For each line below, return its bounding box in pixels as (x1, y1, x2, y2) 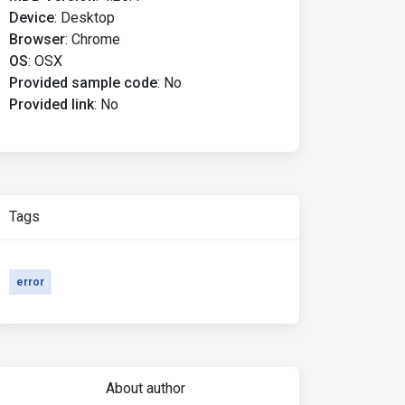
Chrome (71, 31, 120, 48)
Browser (9, 31, 65, 48)
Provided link (9, 96, 94, 113)
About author (105, 380, 185, 397)
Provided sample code (9, 74, 157, 91)
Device (9, 9, 54, 26)
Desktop (61, 9, 115, 26)
